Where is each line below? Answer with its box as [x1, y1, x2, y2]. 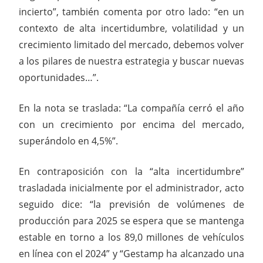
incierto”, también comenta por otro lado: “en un [19, 5, 244, 18]
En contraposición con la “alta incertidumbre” [19, 164, 244, 178]
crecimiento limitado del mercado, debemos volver [19, 38, 244, 51]
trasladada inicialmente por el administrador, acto [19, 181, 244, 194]
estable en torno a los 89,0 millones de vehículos [19, 230, 244, 244]
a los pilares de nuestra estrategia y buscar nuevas [19, 54, 244, 68]
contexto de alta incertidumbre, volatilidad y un [19, 21, 244, 35]
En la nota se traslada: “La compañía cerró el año [19, 101, 244, 114]
